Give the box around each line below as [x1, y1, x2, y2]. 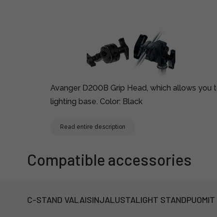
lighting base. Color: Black [50, 97, 142, 106]
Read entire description [60, 124, 125, 130]
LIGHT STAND [136, 194, 186, 205]
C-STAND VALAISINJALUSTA [27, 194, 136, 205]
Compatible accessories [27, 150, 192, 169]
